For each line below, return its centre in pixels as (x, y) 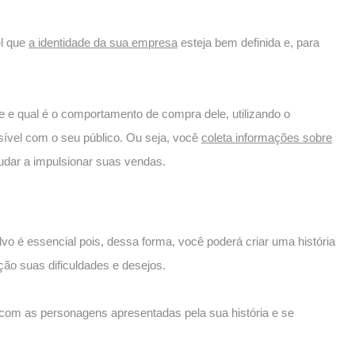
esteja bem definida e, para (248, 43)
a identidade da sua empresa (103, 43)
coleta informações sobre (267, 138)
